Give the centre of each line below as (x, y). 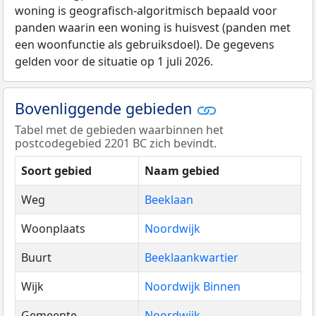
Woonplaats (53, 229)
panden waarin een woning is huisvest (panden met (153, 27)
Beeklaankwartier (192, 258)
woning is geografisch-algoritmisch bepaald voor (146, 10)
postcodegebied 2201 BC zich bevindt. (116, 144)
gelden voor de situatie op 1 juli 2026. (114, 61)
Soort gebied (56, 171)
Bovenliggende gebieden (105, 108)
